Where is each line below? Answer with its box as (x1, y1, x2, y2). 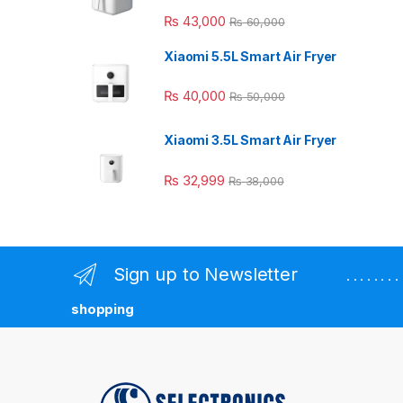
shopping (71, 300, 134, 318)
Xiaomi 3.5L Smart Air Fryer (164, 132, 337, 148)
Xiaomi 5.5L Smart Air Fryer (164, 48, 337, 64)
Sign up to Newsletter (112, 264, 298, 286)
